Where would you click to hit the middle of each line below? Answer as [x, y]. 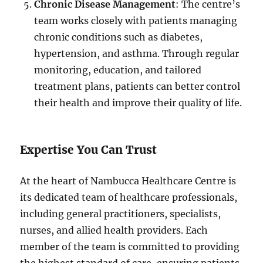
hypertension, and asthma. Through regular [137, 54]
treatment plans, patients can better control [137, 87]
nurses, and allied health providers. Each [114, 230]
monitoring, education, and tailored [118, 70]
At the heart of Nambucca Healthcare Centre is [128, 181]
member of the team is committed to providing [130, 247]
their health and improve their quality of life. [138, 103]
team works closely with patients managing [136, 21]
